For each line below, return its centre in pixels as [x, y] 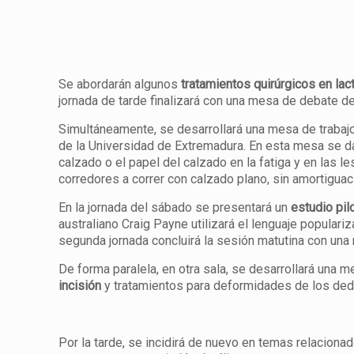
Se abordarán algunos [120, 84]
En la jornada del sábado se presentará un [175, 207]
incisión [80, 286]
